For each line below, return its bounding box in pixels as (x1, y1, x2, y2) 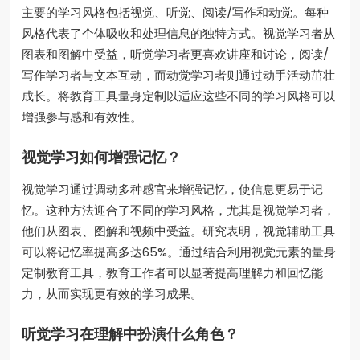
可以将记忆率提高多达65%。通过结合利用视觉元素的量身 (22, 243, 336, 261)
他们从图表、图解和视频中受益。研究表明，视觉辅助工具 (22, 223, 335, 240)
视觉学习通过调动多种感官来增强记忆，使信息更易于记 (22, 181, 323, 198)
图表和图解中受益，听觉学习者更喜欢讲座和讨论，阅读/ (22, 46, 329, 63)
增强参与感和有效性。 (22, 108, 142, 126)
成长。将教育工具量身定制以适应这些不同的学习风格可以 (22, 88, 335, 105)
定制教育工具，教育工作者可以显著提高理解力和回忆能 (22, 264, 323, 282)
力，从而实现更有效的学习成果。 (22, 285, 202, 303)
